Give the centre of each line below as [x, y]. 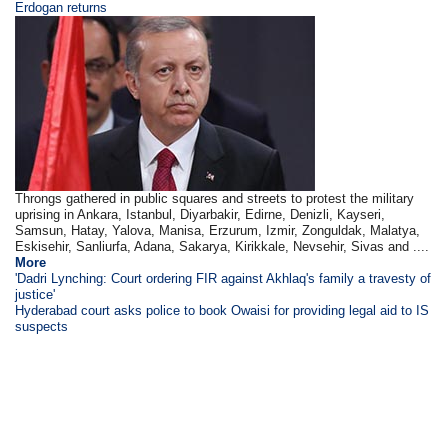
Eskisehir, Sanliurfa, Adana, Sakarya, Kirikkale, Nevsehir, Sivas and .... [222, 246]
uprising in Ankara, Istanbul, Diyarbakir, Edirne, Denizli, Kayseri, [200, 214]
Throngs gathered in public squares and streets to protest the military [215, 198]
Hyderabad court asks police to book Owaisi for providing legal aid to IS [222, 310]
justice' [35, 294]
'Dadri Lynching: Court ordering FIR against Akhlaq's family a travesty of [223, 278]
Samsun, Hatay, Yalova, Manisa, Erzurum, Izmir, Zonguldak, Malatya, [218, 230]
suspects [42, 326]
